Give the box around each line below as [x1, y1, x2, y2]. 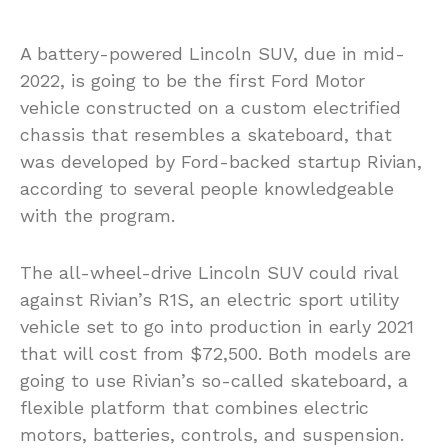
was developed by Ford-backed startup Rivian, [20, 150, 422, 172]
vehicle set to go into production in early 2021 [20, 315, 414, 337]
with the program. [20, 204, 175, 226]
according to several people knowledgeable [20, 177, 394, 199]
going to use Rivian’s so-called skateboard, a [20, 369, 408, 391]
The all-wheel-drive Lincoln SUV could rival [20, 261, 398, 283]
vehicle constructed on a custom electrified [20, 96, 401, 118]
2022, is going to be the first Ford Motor [20, 69, 365, 91]
